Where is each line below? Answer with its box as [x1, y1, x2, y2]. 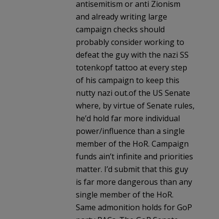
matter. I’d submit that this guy [76, 163, 188, 175]
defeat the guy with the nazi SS [76, 49, 189, 60]
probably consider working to [76, 36, 184, 47]
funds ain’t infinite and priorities [76, 151, 193, 162]
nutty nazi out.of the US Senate [76, 87, 190, 98]
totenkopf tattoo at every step [76, 62, 187, 73]
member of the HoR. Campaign [76, 138, 189, 149]
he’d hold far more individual [76, 112, 180, 124]
